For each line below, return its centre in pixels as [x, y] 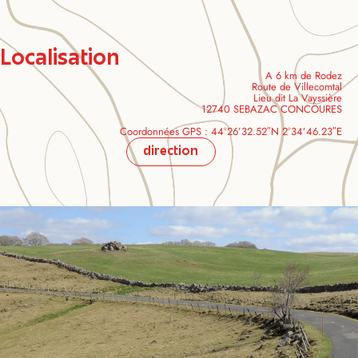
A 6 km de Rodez [304, 76]
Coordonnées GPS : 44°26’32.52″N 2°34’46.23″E [231, 132]
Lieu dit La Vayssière [298, 98]
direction [171, 153]
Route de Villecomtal [297, 87]
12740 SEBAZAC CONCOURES [272, 109]
